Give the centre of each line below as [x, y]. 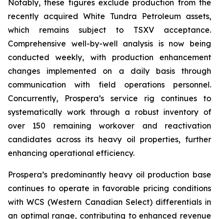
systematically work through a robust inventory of [109, 112]
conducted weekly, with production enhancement [109, 57]
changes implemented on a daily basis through [109, 71]
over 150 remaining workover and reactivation [109, 126]
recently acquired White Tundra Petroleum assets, [109, 16]
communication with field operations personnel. [109, 85]
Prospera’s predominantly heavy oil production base [109, 175]
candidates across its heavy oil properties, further [109, 139]
